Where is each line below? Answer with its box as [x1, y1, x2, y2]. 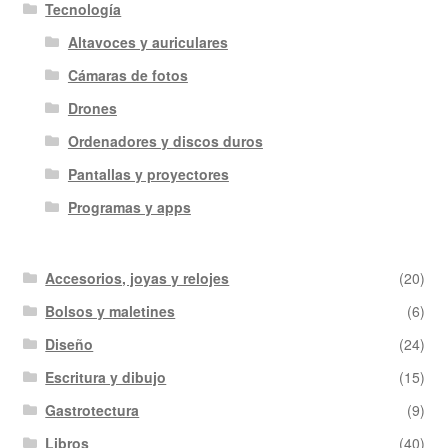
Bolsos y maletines [45, 301, 176, 322]
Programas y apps [67, 197, 191, 218]
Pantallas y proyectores [67, 164, 229, 185]
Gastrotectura [45, 400, 140, 421]
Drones [67, 98, 117, 119]
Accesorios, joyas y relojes [45, 268, 230, 289]
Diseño [45, 334, 94, 355]
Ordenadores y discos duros [67, 131, 263, 152]
